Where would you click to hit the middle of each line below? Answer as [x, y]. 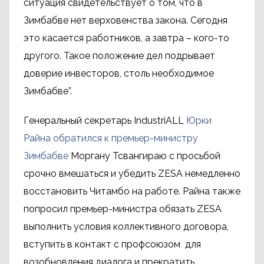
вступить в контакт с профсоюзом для [112, 244]
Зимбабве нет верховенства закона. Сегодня [126, 20]
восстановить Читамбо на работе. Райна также [132, 191]
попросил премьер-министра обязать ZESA [123, 209]
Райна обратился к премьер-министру [111, 138]
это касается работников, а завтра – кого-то [126, 38]
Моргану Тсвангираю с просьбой [144, 156]
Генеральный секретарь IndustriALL [105, 121]
